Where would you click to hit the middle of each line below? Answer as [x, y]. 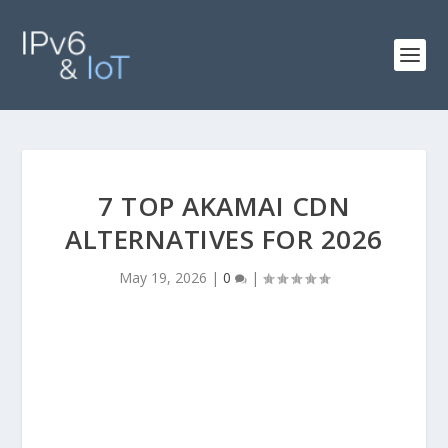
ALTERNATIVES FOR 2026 [224, 239]
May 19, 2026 [163, 277]
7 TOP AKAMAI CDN [224, 206]
